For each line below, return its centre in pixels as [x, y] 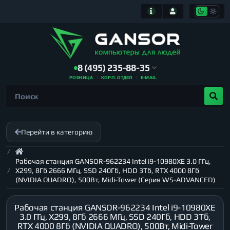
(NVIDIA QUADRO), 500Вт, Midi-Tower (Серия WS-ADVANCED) [116, 180]
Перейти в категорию [57, 132]
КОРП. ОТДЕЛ [117, 78]
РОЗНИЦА [81, 78]
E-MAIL [149, 78]
